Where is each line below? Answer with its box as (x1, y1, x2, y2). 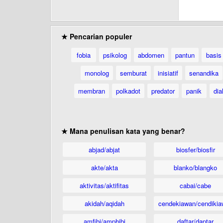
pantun (175, 50, 195, 60)
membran (78, 86, 105, 96)
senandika (189, 68, 219, 78)
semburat (119, 68, 147, 78)
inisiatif (157, 68, 178, 78)
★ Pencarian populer (61, 31, 132, 41)
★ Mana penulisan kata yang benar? (61, 126, 185, 136)
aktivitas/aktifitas (80, 181, 129, 190)
